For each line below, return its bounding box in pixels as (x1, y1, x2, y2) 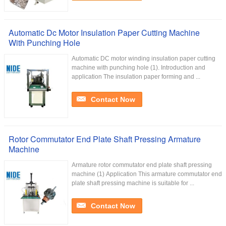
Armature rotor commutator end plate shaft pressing (72, 161, 212, 168)
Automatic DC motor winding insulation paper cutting (72, 55, 215, 62)
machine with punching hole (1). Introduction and (72, 64, 205, 71)
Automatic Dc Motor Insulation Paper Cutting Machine (9, 27, 200, 38)
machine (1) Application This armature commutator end (72, 171, 222, 178)
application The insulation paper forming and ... (72, 73, 200, 80)
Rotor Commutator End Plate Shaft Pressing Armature (9, 133, 201, 145)
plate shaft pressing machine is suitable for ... (72, 180, 194, 187)
